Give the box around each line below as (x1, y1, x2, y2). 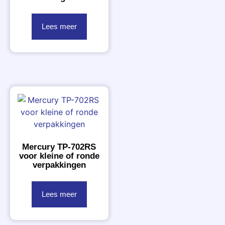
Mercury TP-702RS (22, 142, 96, 152)
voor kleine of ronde (19, 151, 99, 161)
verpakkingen (32, 160, 86, 170)
